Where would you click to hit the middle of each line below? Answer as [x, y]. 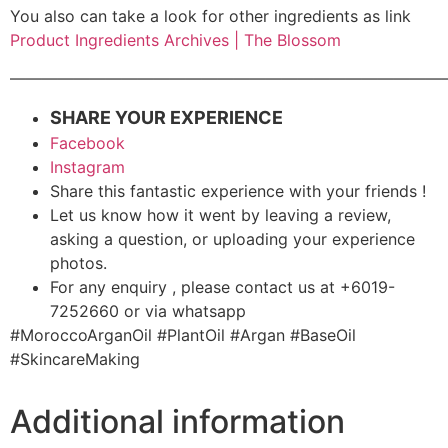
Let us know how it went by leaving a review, [220, 215]
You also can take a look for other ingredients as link [210, 15]
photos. [78, 263]
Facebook [87, 143]
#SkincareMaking [75, 359]
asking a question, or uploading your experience [232, 239]
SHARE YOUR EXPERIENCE [166, 118]
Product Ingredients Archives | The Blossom [175, 39]
